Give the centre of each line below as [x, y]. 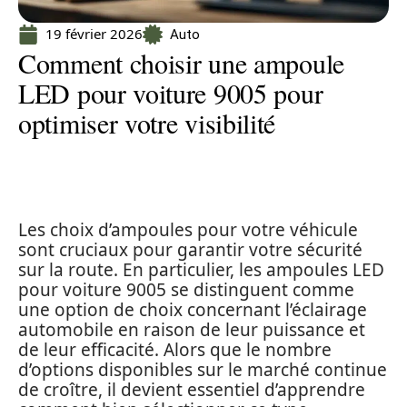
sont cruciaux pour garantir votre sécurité [190, 250]
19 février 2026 [94, 34]
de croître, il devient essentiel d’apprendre [192, 390]
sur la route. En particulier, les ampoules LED [201, 270]
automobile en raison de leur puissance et [192, 330]
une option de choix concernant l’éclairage [193, 310]
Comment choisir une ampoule [181, 63]
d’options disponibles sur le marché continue [203, 370]
